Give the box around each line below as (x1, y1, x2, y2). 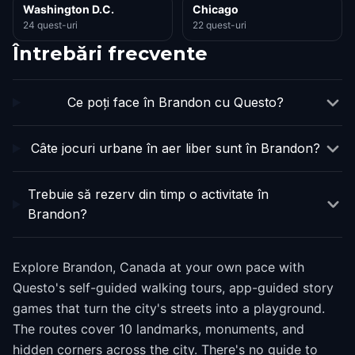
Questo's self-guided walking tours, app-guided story (13, 280, 334, 296)
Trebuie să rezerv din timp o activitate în (27, 186, 269, 202)
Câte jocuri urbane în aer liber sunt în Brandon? (31, 140, 321, 156)
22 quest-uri (193, 19, 246, 31)
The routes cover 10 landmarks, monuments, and (13, 321, 304, 337)
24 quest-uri (23, 19, 78, 31)
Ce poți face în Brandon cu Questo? (67, 94, 284, 110)
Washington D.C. (23, 2, 114, 16)
